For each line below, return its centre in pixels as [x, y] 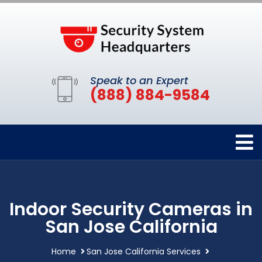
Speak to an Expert [139, 80]
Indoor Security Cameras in [131, 209]
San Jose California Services [143, 251]
